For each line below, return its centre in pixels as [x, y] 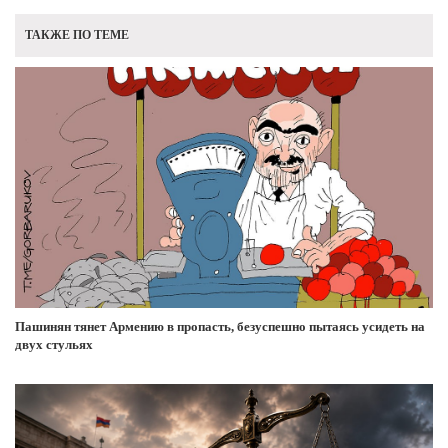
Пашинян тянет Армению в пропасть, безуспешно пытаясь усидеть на [220, 326]
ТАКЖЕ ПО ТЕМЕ [77, 35]
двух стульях [54, 344]
